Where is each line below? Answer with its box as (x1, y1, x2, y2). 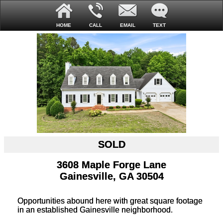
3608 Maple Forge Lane (57, 159, 166, 171)
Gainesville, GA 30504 (59, 171, 164, 182)
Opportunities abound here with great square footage (17, 196, 203, 205)
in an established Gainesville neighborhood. (17, 205, 173, 214)
